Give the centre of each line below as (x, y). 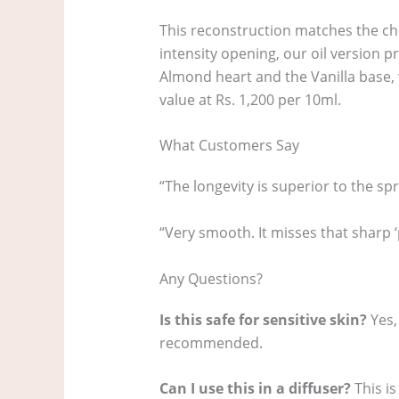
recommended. (211, 342)
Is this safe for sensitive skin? (263, 319)
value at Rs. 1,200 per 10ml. (250, 99)
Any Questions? (211, 278)
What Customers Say (229, 146)
